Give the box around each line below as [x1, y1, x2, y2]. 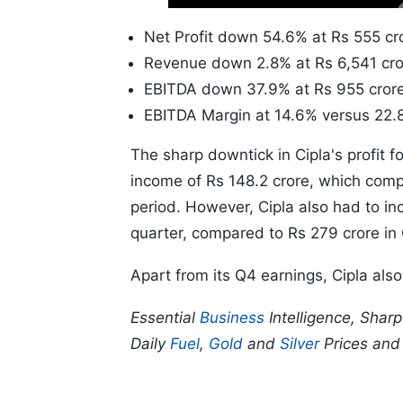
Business [200, 309, 264, 327]
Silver [280, 335, 319, 354]
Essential [130, 309, 200, 327]
